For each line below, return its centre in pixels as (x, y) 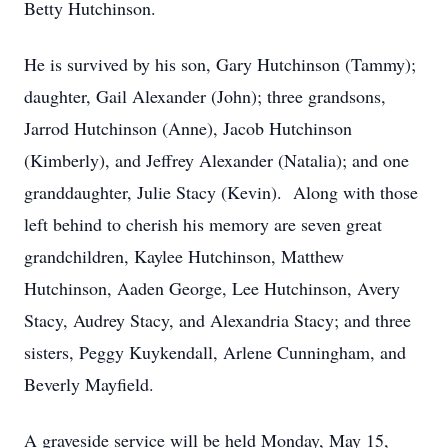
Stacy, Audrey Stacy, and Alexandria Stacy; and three (217, 320)
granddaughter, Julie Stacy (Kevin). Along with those (221, 192)
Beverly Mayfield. (89, 384)
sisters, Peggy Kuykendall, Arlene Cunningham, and (215, 352)
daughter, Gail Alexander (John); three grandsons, (205, 96)
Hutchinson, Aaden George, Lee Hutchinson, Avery (212, 288)
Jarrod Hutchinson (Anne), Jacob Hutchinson (188, 128)
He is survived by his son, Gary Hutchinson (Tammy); (220, 64)
